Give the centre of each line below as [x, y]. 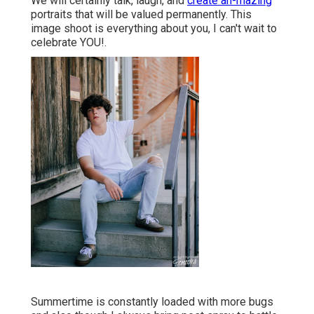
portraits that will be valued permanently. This [141, 15]
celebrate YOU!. [69, 43]
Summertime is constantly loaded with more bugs [152, 302]
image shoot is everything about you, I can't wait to [154, 29]
